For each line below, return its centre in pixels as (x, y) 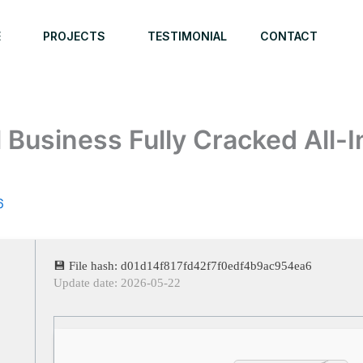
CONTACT (288, 36)
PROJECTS (74, 36)
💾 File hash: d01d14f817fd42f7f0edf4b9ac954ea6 (183, 266)
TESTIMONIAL (187, 36)
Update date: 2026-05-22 (117, 283)
